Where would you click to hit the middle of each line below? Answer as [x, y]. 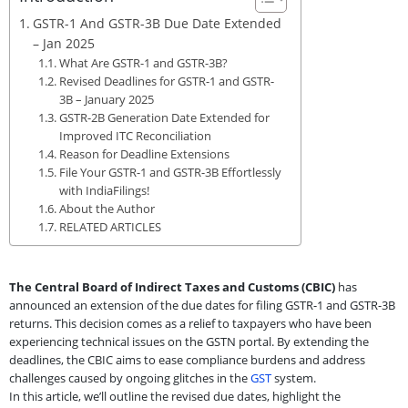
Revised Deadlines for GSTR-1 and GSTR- [166, 81]
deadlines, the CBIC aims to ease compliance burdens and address [187, 359]
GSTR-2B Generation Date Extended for [164, 117]
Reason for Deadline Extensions [144, 153]
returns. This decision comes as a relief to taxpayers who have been [190, 323]
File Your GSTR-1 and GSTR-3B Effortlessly [170, 172]
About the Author [107, 208]
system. [294, 377]
